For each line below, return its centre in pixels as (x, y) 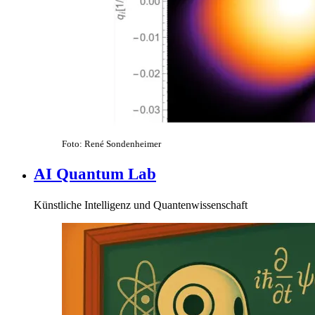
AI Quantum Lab (95, 174)
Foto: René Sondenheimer (111, 143)
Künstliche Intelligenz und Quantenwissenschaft (141, 205)
